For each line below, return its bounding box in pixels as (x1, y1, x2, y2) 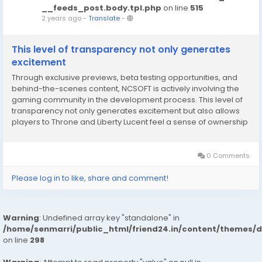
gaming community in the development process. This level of (12, 94, 243, 105)
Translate (88, 13, 120, 23)
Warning (3, 212, 39, 223)
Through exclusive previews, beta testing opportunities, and (12, 72, 237, 83)
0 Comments (205, 151, 250, 160)
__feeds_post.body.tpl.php (42, 2, 161, 13)
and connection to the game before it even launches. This (12, 127, 230, 139)
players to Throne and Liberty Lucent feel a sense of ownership (12, 116, 248, 127)
